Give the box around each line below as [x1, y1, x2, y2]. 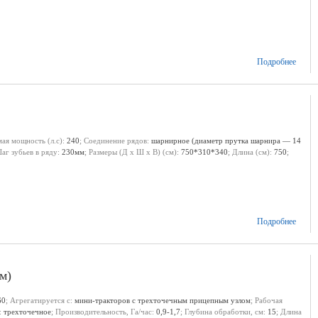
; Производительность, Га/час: [51, 307, 156, 316]
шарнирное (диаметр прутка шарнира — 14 [151, 136, 301, 145]
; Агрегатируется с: [6, 296, 75, 305]
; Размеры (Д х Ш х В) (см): [84, 148, 181, 156]
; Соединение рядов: [79, 136, 151, 145]
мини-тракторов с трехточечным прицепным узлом [75, 296, 251, 305]
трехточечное [4, 307, 51, 316]
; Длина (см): [228, 148, 274, 156]
